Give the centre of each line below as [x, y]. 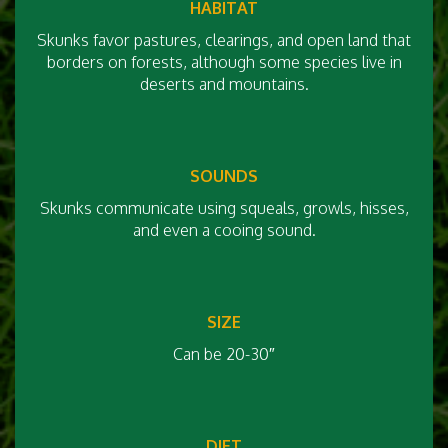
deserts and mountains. [224, 84]
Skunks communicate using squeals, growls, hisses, [224, 208]
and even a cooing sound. [224, 230]
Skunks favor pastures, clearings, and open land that [224, 40]
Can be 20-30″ [224, 354]
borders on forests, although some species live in [224, 62]
